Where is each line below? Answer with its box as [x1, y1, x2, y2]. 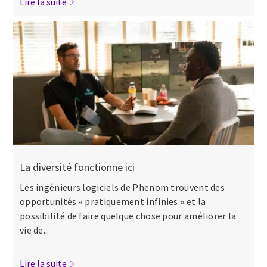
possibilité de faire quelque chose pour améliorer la [19, 210, 237, 222]
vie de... [19, 224, 49, 237]
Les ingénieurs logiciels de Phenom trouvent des [19, 181, 225, 194]
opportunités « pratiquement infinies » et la [19, 195, 206, 208]
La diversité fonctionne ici [19, 160, 135, 175]
